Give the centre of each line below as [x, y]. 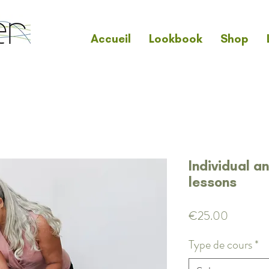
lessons [213, 182]
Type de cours [220, 244]
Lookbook [175, 39]
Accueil [110, 39]
